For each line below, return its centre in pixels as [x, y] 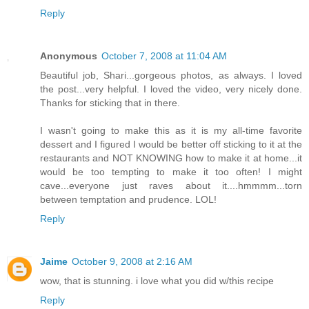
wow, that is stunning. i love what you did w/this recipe [157, 281]
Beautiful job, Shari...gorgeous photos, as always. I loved [171, 76]
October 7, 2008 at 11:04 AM [164, 56]
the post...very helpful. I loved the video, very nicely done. [171, 89]
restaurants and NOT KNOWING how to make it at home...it [171, 158]
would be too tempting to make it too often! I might [171, 172]
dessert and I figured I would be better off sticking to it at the [171, 144]
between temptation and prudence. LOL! [128, 200]
